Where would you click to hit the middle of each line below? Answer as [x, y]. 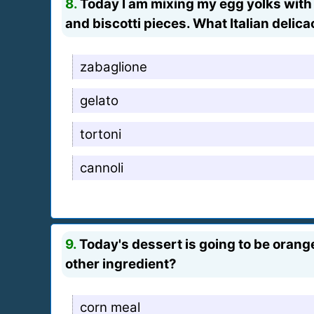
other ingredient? [121, 264]
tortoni [101, 134]
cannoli [102, 168]
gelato [99, 100]
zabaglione [114, 67]
